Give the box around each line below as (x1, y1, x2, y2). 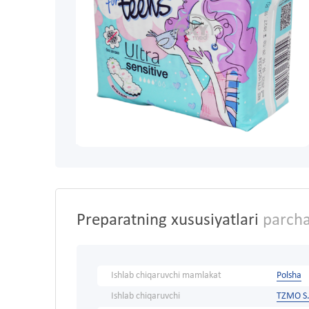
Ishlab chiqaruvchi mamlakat (111, 270, 221, 281)
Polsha (277, 270, 301, 281)
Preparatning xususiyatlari (77, 212, 259, 230)
